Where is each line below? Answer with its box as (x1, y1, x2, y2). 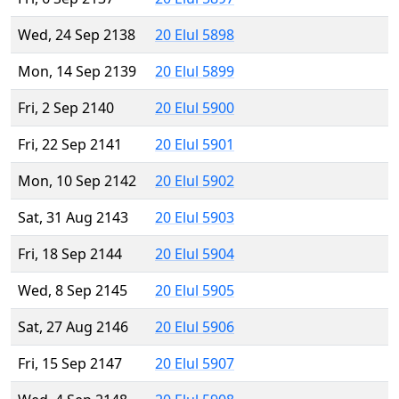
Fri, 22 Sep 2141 (18, 134, 122, 155)
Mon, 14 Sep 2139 (18, 61, 136, 82)
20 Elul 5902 (155, 171, 234, 191)
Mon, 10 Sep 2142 (18, 171, 136, 191)
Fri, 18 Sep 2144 (18, 244, 122, 265)
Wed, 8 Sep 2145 (18, 281, 127, 301)
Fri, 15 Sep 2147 (18, 354, 122, 374)
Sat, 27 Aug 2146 (18, 317, 128, 338)
